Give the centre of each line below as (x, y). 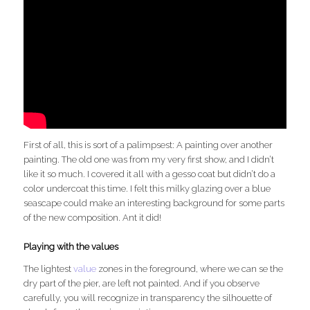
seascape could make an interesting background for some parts (154, 203)
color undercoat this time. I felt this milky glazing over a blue (147, 188)
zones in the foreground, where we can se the (190, 268)
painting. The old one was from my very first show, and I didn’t (149, 159)
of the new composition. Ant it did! (93, 217)
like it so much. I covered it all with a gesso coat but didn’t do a (150, 174)
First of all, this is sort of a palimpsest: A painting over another (148, 145)
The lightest (49, 268)
